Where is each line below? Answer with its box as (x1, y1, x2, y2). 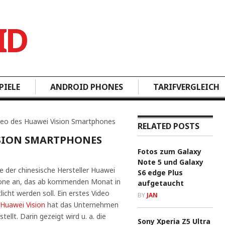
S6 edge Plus (138, 168, 183, 177)
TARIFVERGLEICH (153, 81, 219, 92)
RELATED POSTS (138, 121, 199, 132)
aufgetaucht (138, 178, 184, 188)
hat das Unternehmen (45, 200, 119, 209)
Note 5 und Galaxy (138, 157, 203, 167)
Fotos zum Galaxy (138, 147, 201, 156)
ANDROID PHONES (50, 81, 123, 92)
